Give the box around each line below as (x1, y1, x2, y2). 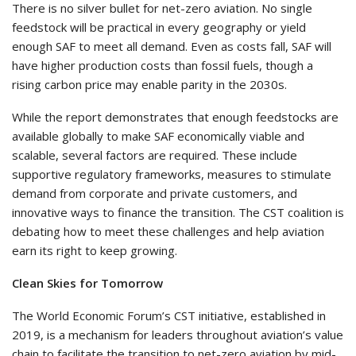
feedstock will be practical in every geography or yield (12, 19, 306, 36)
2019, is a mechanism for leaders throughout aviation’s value (12, 327, 343, 343)
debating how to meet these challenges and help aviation (12, 223, 324, 240)
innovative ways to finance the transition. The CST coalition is (12, 204, 344, 221)
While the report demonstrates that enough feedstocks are (12, 109, 339, 126)
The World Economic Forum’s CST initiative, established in (12, 308, 326, 324)
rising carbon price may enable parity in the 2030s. (12, 76, 287, 93)
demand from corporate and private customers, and (12, 185, 297, 202)
